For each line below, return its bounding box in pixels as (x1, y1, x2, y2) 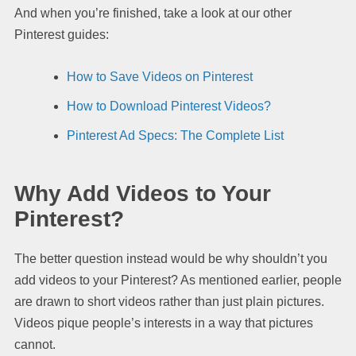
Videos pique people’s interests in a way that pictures (14, 315, 313, 330)
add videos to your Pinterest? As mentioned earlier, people (14, 273, 342, 287)
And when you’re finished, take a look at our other (14, 6, 292, 20)
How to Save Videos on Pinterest (67, 69, 253, 83)
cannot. (14, 337, 56, 351)
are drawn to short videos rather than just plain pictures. (14, 294, 324, 308)
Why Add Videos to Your (14, 180, 271, 206)
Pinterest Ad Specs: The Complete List (67, 128, 284, 142)
